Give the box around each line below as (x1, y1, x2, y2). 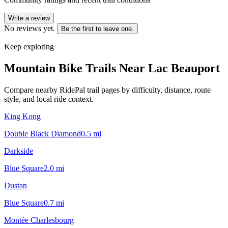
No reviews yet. (4, 23, 55, 33)
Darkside (4, 146, 33, 155)
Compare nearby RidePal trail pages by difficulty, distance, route (4, 85, 211, 94)
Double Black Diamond (4, 129, 81, 138)
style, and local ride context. (4, 94, 94, 103)
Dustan (4, 181, 27, 190)
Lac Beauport (148, 61, 220, 75)
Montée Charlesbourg (4, 215, 74, 224)
